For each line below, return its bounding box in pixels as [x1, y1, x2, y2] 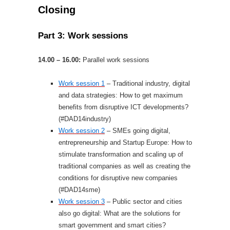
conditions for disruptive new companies [59, 174, 178, 182]
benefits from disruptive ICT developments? [59, 103, 188, 111]
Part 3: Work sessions [38, 31, 128, 41]
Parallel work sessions [81, 56, 149, 64]
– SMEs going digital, [105, 127, 170, 135]
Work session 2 [59, 127, 105, 135]
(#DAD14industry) [59, 115, 111, 123]
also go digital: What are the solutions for [59, 209, 180, 217]
